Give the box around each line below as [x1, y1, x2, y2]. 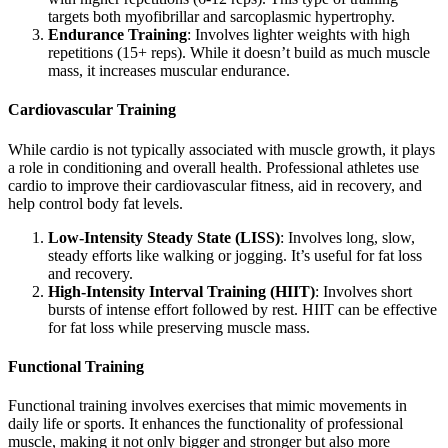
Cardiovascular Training [8, 101, 176, 119]
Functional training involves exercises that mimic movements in [8, 397, 407, 415]
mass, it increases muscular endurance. [48, 62, 290, 80]
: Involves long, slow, [280, 228, 415, 246]
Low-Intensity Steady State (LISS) [48, 228, 280, 246]
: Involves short [315, 282, 412, 300]
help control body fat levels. [8, 194, 183, 212]
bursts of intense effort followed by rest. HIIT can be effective [48, 300, 437, 318]
